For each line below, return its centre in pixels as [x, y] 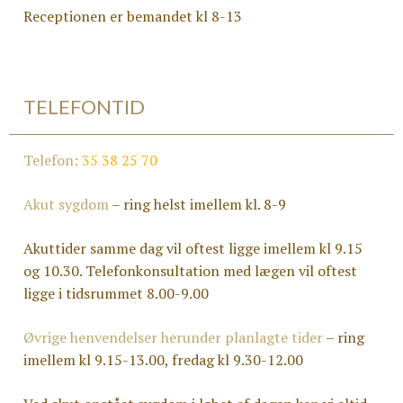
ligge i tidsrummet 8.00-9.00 [116, 293]
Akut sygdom [66, 204]
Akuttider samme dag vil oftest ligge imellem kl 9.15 [193, 248]
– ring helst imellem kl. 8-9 [197, 204]
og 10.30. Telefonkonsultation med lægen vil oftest [190, 271]
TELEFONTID [84, 107]
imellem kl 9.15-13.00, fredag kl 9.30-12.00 [163, 360]
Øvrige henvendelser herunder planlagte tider [173, 337]
